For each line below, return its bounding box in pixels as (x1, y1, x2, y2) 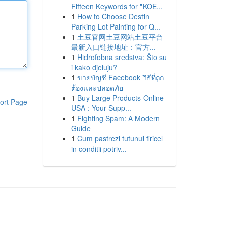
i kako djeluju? (71, 62, 117, 72)
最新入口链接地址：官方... (71, 42, 156, 52)
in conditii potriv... (71, 144, 127, 154)
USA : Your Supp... (71, 103, 131, 113)
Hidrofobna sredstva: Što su (77, 52, 167, 62)
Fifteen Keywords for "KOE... (71, 1, 163, 11)
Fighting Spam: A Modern (77, 113, 160, 123)
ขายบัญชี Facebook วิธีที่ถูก (77, 72, 164, 82)
